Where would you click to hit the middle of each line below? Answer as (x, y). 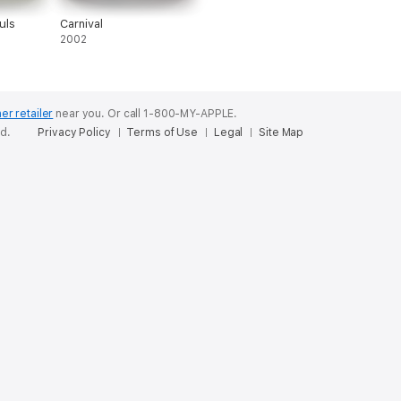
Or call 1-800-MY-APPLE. (173, 114)
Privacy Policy (74, 132)
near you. (81, 114)
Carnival (81, 24)
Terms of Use (162, 132)
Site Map (282, 132)
